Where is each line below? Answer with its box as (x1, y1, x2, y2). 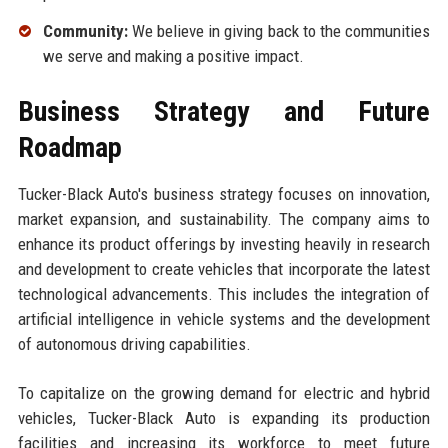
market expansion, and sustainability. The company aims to (17, 209, 431, 230)
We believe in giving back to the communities (127, 21, 431, 42)
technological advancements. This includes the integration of (17, 284, 431, 305)
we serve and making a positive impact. (42, 46, 304, 67)
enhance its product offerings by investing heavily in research (17, 234, 431, 255)
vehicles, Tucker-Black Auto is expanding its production (17, 408, 431, 429)
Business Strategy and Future (17, 95, 431, 129)
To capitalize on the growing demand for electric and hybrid (17, 383, 431, 404)
